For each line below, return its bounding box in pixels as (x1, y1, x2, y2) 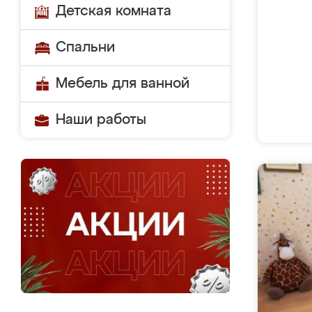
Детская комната (56, 4, 171, 18)
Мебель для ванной (56, 77, 189, 91)
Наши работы (56, 113, 146, 127)
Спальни (56, 40, 115, 54)
